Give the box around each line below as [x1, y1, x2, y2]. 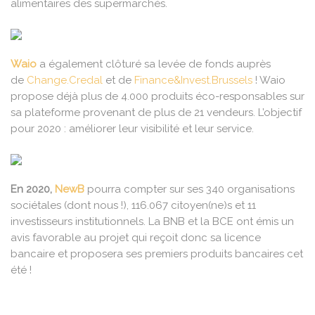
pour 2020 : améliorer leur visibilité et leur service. [11, 122, 254, 136]
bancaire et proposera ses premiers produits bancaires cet [11, 247, 303, 261]
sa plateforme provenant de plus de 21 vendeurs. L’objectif [11, 106, 302, 120]
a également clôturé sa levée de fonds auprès [39, 58, 271, 71]
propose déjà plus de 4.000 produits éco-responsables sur [11, 90, 304, 103]
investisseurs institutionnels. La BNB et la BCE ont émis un [11, 215, 294, 229]
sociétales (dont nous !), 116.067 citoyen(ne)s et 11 [11, 199, 256, 212]
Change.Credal [27, 74, 103, 87]
